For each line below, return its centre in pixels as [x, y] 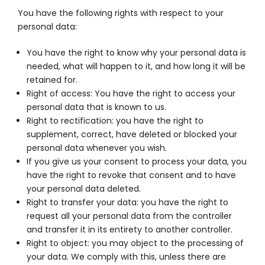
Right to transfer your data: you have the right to [127, 202]
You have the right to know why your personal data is [136, 53]
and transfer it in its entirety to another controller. [130, 230]
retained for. [52, 80]
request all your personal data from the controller [129, 216]
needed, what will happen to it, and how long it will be [136, 66]
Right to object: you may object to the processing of [135, 243]
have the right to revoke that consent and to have [131, 175]
